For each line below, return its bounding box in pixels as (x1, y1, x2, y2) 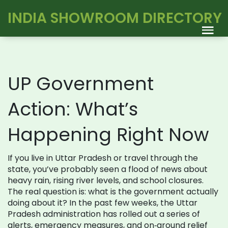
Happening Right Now (8, 122, 209, 148)
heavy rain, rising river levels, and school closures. (8, 175, 204, 186)
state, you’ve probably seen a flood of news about (8, 163, 208, 175)
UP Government (8, 71, 154, 97)
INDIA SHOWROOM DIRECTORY (8, 8, 222, 28)
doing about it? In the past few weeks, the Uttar (8, 197, 197, 209)
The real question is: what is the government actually (8, 186, 218, 197)
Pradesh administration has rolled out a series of (8, 208, 200, 220)
